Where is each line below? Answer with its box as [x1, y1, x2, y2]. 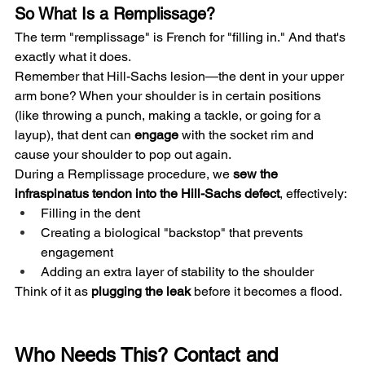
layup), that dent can [15, 126, 134, 143]
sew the [233, 165, 281, 182]
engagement [41, 244, 113, 260]
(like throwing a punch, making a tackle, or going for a [15, 107, 324, 123]
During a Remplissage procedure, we [15, 165, 233, 182]
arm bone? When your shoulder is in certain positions [15, 87, 324, 103]
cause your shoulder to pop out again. [15, 146, 231, 162]
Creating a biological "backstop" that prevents [41, 224, 306, 240]
